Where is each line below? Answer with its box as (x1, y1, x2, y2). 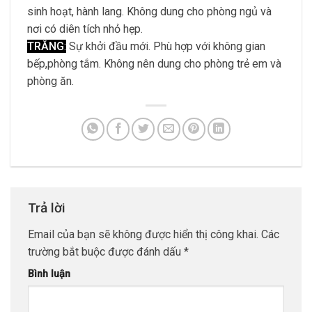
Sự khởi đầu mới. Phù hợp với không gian (66, 39, 265, 53)
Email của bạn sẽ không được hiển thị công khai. (28, 227, 258, 241)
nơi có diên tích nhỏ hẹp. (27, 22, 143, 36)
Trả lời (28, 199, 69, 216)
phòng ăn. (27, 74, 74, 88)
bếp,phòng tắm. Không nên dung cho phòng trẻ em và (27, 56, 281, 70)
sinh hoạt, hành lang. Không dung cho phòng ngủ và (27, 4, 272, 18)
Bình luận (28, 267, 70, 280)
